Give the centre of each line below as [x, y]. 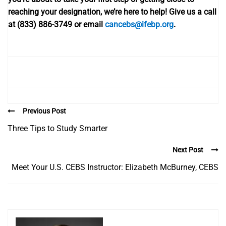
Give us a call [193, 12]
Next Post [188, 150]
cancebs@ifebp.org [139, 24]
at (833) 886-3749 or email [56, 24]
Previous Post [44, 111]
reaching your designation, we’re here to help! [89, 12]
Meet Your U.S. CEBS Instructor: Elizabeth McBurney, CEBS [115, 167]
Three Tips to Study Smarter [58, 129]
